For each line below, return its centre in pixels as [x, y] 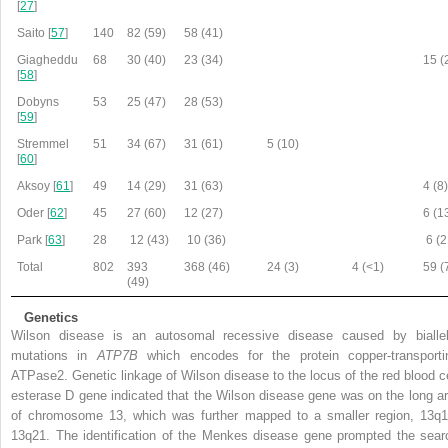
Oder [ [34, 213]
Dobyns [38, 102]
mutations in [54, 356]
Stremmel [43, 144]
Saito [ [34, 33]
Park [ [33, 240]
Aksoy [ [37, 186]
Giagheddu [48, 60]
